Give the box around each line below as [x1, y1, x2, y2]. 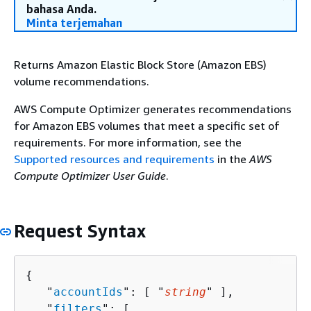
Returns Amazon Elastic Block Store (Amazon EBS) [14, 58, 267, 72]
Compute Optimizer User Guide [14, 169, 166, 183]
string [165, 285, 206, 299]
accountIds [53, 285, 123, 299]
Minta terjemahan [26, 16, 123, 30]
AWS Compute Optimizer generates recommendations [14, 102, 292, 116]
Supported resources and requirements [14, 152, 215, 166]
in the [215, 152, 249, 166]
